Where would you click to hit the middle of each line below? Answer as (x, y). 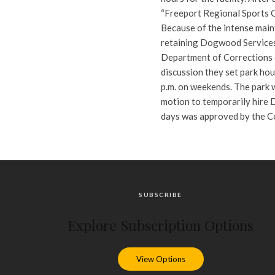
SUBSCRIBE (161, 195)
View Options (161, 259)
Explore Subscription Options (161, 225)
